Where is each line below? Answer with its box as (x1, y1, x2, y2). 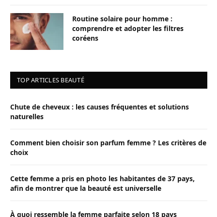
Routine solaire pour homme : (72, 14, 172, 24)
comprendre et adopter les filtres (72, 24, 184, 33)
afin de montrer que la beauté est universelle (10, 184, 161, 193)
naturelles (10, 112, 44, 122)
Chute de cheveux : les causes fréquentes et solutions (10, 102, 189, 112)
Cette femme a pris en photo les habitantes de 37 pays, (10, 174, 195, 184)
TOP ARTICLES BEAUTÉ (17, 76, 84, 85)
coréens (72, 33, 98, 43)
